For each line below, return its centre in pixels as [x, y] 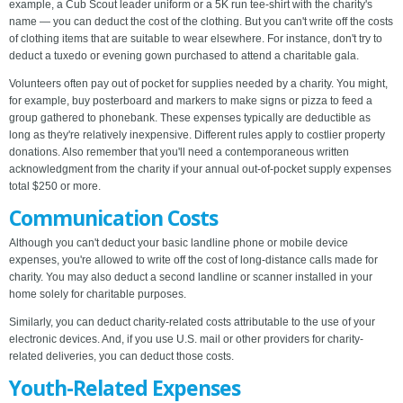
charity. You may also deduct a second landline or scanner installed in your [191, 278]
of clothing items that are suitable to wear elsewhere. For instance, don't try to [196, 39]
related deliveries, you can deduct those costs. [121, 357]
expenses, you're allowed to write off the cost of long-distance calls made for [193, 260]
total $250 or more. [55, 187]
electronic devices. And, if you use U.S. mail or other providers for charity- [186, 340]
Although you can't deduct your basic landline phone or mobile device [179, 243]
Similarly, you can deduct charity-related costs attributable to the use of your [192, 322]
